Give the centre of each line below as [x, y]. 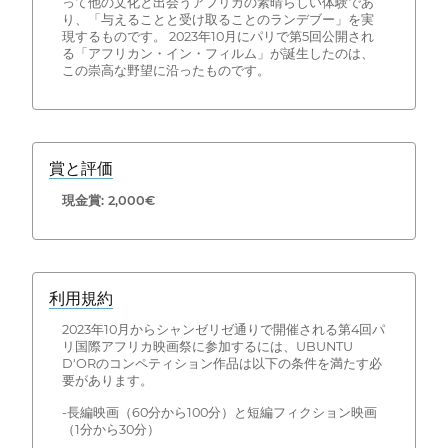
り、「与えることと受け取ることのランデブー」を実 [217, 20]
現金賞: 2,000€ [108, 200]
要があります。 [107, 381]
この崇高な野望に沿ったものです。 [165, 71]
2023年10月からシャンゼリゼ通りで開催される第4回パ [223, 330]
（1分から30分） [110, 430]
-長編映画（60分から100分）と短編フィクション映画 [219, 413]
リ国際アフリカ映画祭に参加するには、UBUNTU [207, 347]
